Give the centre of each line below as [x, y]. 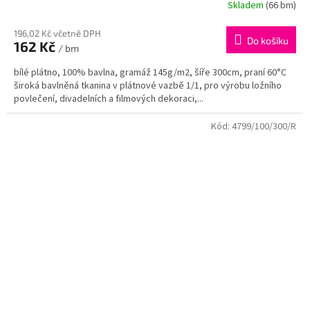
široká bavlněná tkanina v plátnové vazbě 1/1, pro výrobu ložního [148, 85]
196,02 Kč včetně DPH [57, 33]
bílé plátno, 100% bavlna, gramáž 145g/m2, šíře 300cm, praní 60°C [150, 72]
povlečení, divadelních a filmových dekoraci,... [109, 99]
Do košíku [268, 40]
